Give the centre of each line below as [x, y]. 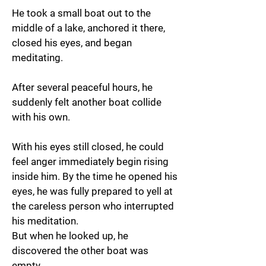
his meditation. [45, 221]
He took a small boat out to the [81, 13]
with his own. [41, 117]
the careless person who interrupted [93, 206]
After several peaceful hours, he [82, 87]
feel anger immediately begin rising [90, 161]
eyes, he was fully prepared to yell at [92, 191]
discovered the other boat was [80, 251]
